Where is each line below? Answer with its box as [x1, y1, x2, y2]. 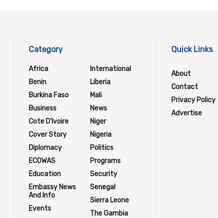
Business [29, 104, 56, 113]
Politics [90, 144, 113, 152]
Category [29, 45, 63, 54]
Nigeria [90, 130, 111, 139]
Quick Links [171, 45, 213, 54]
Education [29, 170, 61, 179]
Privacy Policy [171, 96, 216, 105]
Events [29, 204, 51, 213]
